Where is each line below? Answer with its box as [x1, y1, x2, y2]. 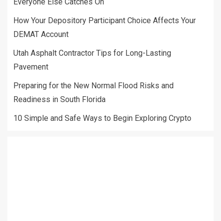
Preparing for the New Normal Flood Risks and [13, 81, 174, 91]
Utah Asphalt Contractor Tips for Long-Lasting [13, 48, 171, 58]
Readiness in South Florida [13, 95, 106, 105]
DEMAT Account [13, 30, 69, 39]
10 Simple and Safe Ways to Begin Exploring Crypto [13, 113, 191, 123]
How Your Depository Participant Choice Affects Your [13, 16, 196, 26]
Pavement [13, 62, 48, 72]
